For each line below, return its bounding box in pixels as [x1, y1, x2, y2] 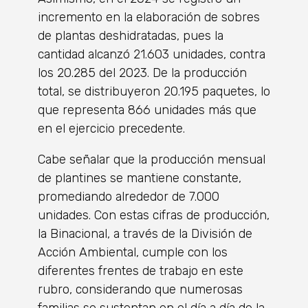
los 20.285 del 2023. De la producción [38, 65, 247, 80]
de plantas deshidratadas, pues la [38, 27, 223, 43]
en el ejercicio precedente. [38, 120, 185, 136]
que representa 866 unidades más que [38, 102, 256, 118]
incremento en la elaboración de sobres [38, 9, 260, 25]
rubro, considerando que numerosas [38, 281, 243, 297]
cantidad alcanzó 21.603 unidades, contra [38, 46, 265, 62]
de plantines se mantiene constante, [38, 170, 241, 186]
